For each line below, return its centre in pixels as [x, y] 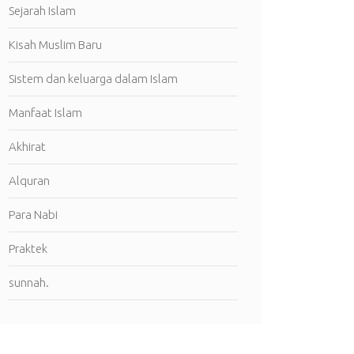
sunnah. [29, 282]
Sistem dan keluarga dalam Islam [93, 79]
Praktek [28, 249]
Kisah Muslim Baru [55, 45]
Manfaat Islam [45, 113]
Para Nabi [33, 215]
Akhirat [27, 147]
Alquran [29, 181]
